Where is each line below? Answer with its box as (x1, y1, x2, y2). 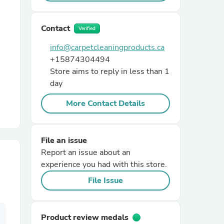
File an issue (41, 135, 87, 146)
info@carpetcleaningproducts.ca (50, 42, 164, 53)
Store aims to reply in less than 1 (50, 66, 169, 77)
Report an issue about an (41, 147, 130, 158)
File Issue (88, 175, 123, 186)
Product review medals (41, 212, 128, 223)
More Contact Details (66, 98, 145, 109)
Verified (78, 25, 95, 32)
